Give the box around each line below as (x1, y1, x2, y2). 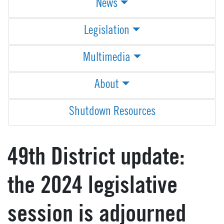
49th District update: (7, 147, 185, 171)
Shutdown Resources (68, 106, 155, 119)
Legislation (84, 25, 130, 38)
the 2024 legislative (7, 175, 177, 200)
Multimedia (83, 52, 131, 65)
